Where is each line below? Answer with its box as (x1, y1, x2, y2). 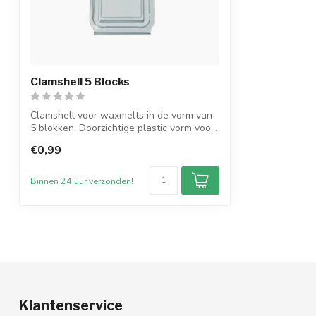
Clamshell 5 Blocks (30, 75, 130, 88)
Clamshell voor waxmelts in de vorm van (30, 109, 212, 122)
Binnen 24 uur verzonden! (30, 174, 133, 187)
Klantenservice (19, 297, 123, 315)
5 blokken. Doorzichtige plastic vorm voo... (30, 121, 217, 135)
